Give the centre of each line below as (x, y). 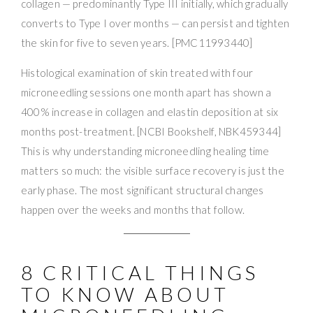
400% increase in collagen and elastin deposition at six (150, 111)
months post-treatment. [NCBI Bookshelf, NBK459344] (151, 131)
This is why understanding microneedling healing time (145, 151)
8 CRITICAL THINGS (140, 272)
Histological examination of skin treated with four (137, 72)
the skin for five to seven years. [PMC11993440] (137, 42)
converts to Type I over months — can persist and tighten (155, 23)
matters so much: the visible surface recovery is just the (153, 170)
